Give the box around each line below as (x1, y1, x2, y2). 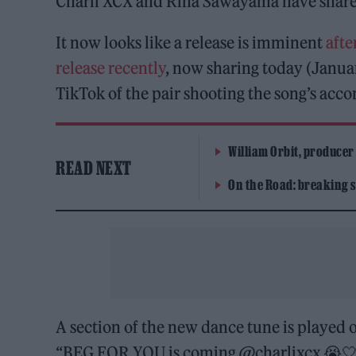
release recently (56, 58, 166, 79)
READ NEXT (56, 157, 132, 179)
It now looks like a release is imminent (56, 33, 327, 53)
